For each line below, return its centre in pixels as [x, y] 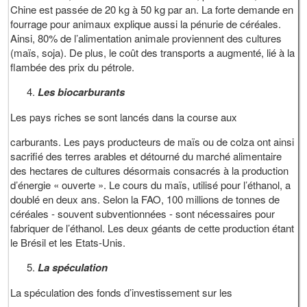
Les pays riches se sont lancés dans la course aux [124, 117]
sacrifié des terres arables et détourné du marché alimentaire [146, 156]
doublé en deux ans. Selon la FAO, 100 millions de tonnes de [145, 199]
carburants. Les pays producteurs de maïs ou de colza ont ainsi [152, 142]
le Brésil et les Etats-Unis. [68, 243]
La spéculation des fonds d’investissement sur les [122, 293]
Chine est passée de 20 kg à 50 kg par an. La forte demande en [152, 10]
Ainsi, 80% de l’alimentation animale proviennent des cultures [146, 38]
